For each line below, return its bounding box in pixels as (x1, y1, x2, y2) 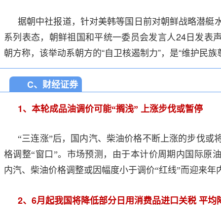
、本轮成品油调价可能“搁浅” (23, 104, 138, 114)
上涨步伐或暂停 (141, 104, 203, 114)
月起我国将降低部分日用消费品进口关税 (37, 196, 196, 206)
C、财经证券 (27, 78, 78, 91)
